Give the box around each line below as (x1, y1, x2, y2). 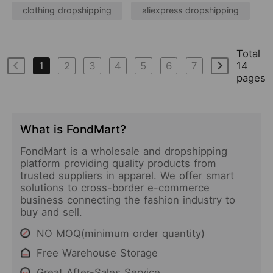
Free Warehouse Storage (36, 246, 158, 259)
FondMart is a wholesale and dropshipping (20, 145, 228, 158)
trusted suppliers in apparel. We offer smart (20, 169, 235, 182)
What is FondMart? (20, 122, 127, 137)
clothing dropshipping (23, 5, 112, 16)
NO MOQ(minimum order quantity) (36, 227, 205, 239)
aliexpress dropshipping (142, 5, 239, 16)
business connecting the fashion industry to (20, 194, 236, 207)
